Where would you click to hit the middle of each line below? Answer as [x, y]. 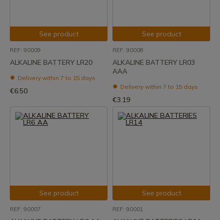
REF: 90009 [25, 50]
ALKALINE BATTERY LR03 [154, 62]
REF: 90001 [128, 209]
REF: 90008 [128, 50]
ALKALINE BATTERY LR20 [51, 62]
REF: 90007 [25, 209]
